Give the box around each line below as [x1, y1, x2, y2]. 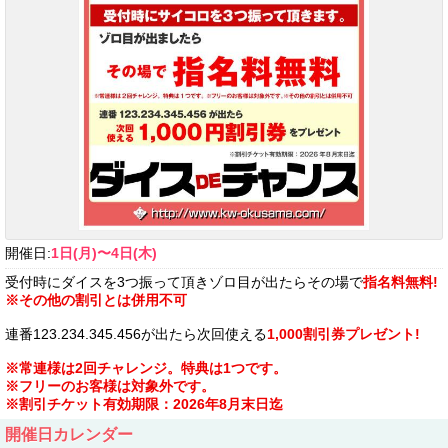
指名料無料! [363, 274, 438, 291]
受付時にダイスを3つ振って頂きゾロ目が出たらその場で [5, 274, 363, 291]
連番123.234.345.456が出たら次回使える [5, 326, 267, 343]
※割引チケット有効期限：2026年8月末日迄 [5, 396, 283, 413]
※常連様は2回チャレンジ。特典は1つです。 [5, 360, 287, 377]
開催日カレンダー [5, 425, 133, 444]
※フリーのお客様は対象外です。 [5, 378, 215, 395]
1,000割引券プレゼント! [267, 326, 420, 343]
